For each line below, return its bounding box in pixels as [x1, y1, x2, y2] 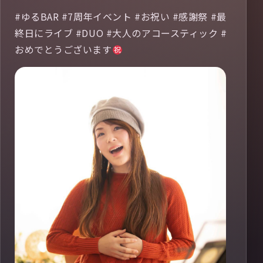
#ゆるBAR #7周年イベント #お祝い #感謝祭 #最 [15, 9, 227, 24]
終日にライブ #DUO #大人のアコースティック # [15, 26, 227, 41]
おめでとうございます [15, 42, 112, 57]
